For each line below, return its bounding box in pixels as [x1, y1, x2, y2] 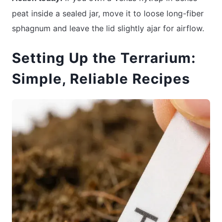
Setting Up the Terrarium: [12, 49, 196, 66]
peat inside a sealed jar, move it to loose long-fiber [12, 8, 204, 19]
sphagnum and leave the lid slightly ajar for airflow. [12, 23, 204, 34]
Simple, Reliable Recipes [12, 70, 190, 87]
